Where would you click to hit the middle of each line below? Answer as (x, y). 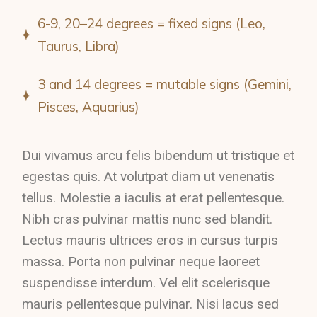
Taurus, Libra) (79, 46)
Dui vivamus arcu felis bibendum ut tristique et (158, 155)
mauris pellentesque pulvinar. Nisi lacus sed (151, 304)
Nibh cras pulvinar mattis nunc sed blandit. (148, 219)
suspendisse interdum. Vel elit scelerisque (146, 283)
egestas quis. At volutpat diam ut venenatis (149, 177)
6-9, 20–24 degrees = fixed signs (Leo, (152, 23)
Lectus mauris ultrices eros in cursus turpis (150, 240)
